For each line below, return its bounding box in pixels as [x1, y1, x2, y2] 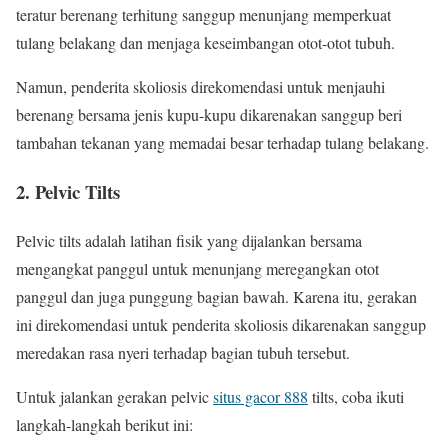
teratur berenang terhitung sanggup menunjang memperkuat [16, 4, 391, 26]
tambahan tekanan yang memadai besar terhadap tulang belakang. [16, 132, 429, 154]
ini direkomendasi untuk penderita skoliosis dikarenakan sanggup [16, 313, 426, 335]
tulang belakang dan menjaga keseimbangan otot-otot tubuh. [16, 32, 395, 54]
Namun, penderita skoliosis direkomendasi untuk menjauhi [16, 76, 385, 98]
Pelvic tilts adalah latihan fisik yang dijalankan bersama [16, 229, 362, 251]
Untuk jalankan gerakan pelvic [16, 385, 213, 407]
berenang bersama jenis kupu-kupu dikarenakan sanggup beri [16, 104, 402, 126]
